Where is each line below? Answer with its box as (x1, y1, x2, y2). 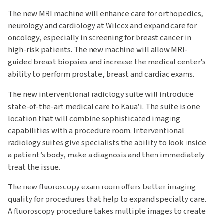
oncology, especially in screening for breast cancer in (8, 31, 191, 44)
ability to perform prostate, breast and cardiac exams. (8, 68, 194, 80)
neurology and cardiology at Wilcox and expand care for (8, 19, 197, 31)
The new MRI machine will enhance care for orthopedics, (8, 7, 203, 19)
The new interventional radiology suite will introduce (8, 88, 194, 100)
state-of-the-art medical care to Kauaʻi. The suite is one (8, 100, 200, 112)
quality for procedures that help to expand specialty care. (8, 193, 206, 205)
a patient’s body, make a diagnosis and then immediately (8, 149, 205, 161)
